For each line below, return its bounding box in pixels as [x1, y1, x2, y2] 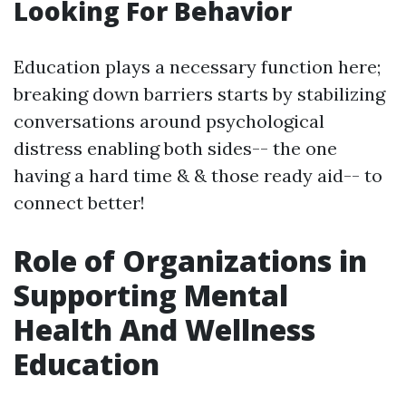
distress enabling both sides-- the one [14, 137, 337, 159]
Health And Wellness [14, 310, 315, 349]
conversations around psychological [14, 110, 324, 132]
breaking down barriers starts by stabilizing [14, 82, 385, 105]
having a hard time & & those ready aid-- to [14, 164, 382, 187]
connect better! [14, 191, 145, 214]
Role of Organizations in [14, 241, 367, 280]
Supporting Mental [14, 275, 288, 314]
